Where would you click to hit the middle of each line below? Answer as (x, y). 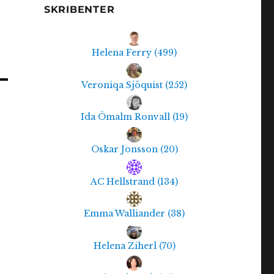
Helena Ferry (123, 53)
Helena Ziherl (126, 246)
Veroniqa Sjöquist (124, 85)
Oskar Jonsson (125, 150)
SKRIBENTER (79, 10)
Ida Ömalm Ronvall (127, 117)
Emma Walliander (126, 214)
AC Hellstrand (124, 181)
